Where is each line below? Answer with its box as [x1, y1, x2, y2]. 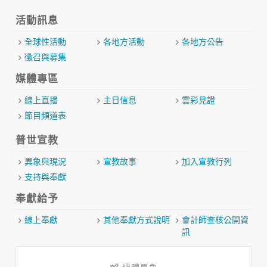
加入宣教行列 [181, 156, 232, 166]
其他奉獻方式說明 [103, 215, 170, 225]
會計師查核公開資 [181, 215, 249, 225]
